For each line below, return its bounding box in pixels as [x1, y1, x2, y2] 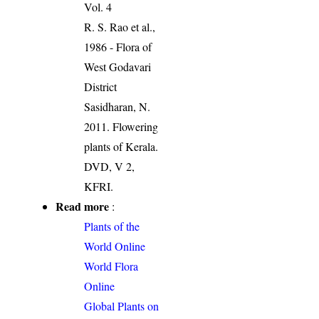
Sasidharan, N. [84, 99, 151, 115]
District [84, 79, 117, 95]
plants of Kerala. [84, 139, 159, 155]
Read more [56, 198, 110, 215]
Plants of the [84, 219, 140, 234]
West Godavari [84, 59, 152, 75]
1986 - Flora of [84, 39, 152, 55]
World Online [84, 239, 146, 254]
